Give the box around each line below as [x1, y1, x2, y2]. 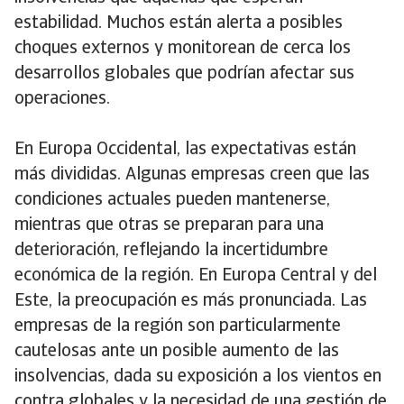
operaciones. [14, 90, 115, 108]
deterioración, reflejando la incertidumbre [14, 242, 328, 260]
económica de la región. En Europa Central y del [14, 267, 377, 285]
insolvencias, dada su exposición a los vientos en [14, 368, 381, 386]
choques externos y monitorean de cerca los [14, 40, 351, 58]
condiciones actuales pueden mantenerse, [14, 191, 330, 209]
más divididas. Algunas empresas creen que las [14, 166, 370, 184]
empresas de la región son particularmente [14, 317, 341, 335]
